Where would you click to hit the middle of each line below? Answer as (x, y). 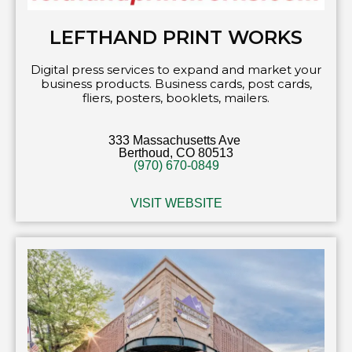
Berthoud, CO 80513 (176, 152)
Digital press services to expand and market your (176, 69)
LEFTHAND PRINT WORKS (176, 37)
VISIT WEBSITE (176, 203)
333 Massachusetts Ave (176, 140)
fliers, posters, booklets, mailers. (176, 97)
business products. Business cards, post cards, (176, 83)
